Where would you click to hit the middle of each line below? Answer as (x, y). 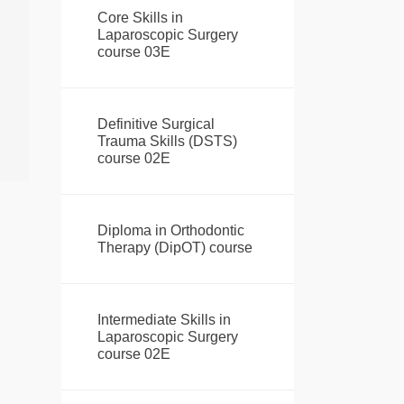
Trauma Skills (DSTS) (167, 142)
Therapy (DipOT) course (176, 248)
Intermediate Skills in (164, 320)
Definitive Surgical (156, 124)
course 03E (133, 52)
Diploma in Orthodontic (170, 231)
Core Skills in (140, 18)
